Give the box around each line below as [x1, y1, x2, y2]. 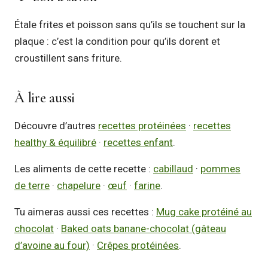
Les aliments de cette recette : [14, 163, 153, 175]
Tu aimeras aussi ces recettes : [14, 206, 156, 218]
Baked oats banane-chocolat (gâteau [61, 223, 226, 234]
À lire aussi [14, 89, 75, 106]
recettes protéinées [98, 120, 186, 132]
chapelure [57, 179, 100, 191]
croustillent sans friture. [14, 52, 122, 64]
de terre [14, 179, 50, 191]
